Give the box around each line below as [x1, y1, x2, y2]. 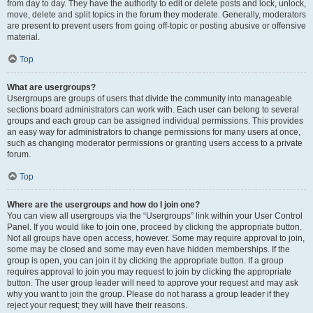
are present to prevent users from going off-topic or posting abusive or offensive [7, 21, 306, 31]
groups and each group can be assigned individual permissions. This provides [7, 116, 303, 126]
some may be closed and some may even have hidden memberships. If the [7, 245, 290, 254]
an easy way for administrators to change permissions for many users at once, [7, 127, 300, 137]
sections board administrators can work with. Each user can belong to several [7, 105, 299, 115]
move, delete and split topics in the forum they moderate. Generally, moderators [7, 10, 306, 20]
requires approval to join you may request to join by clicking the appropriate [7, 267, 291, 277]
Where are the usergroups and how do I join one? [7, 200, 200, 210]
